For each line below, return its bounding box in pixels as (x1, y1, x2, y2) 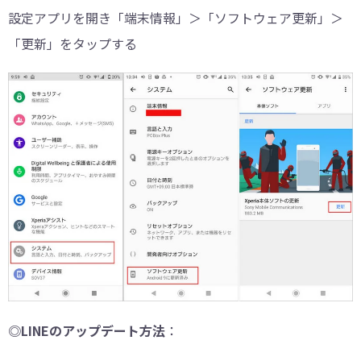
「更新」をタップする (8, 34, 137, 54)
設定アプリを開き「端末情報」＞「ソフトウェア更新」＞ (8, 8, 343, 28)
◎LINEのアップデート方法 (8, 321, 165, 341)
